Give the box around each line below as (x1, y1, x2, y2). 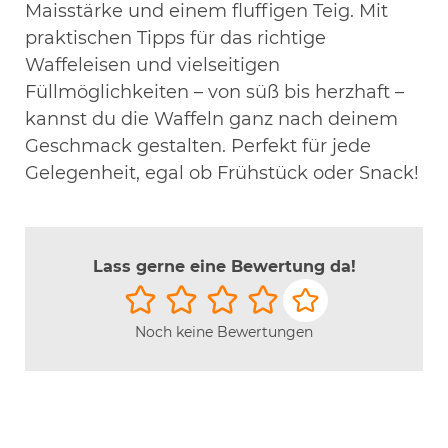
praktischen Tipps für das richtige (25, 26, 326, 49)
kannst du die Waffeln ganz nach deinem (25, 107, 398, 130)
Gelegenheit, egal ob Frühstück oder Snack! (25, 161, 419, 184)
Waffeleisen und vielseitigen (25, 53, 280, 76)
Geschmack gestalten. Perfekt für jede (25, 134, 371, 157)
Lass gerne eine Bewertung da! (92, 256, 356, 276)
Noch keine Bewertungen (135, 323, 313, 342)
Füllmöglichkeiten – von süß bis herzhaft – (25, 80, 404, 103)
